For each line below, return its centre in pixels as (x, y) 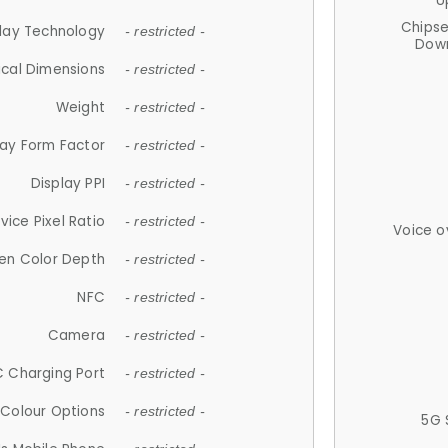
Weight (80, 107)
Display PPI (67, 183)
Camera (76, 335)
